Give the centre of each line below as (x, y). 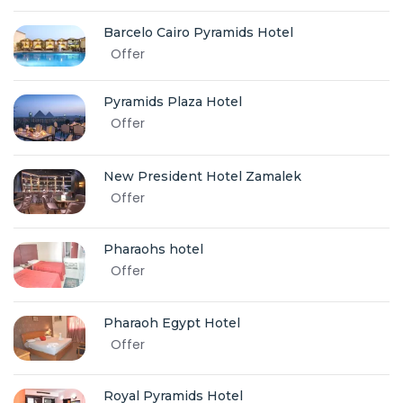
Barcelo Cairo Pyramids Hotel (198, 33)
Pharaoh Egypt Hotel (172, 323)
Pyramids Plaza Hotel (173, 102)
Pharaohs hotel (153, 250)
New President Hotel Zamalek (202, 176)
